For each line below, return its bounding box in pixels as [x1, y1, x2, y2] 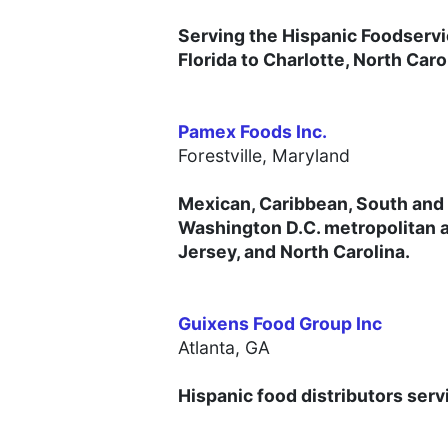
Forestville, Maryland [178, 145, 350, 167]
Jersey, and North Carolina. [178, 241, 410, 263]
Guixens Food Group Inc [178, 313, 382, 335]
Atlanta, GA [178, 337, 270, 359]
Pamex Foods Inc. [178, 121, 327, 143]
